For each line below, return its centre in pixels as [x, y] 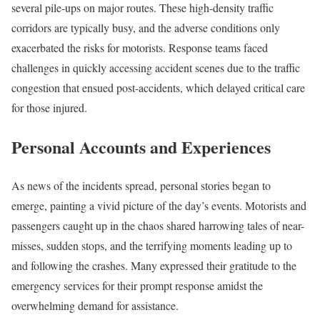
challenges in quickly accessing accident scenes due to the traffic [156, 67]
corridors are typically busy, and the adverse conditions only [146, 27]
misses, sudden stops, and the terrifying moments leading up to [152, 246]
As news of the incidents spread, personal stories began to [141, 186]
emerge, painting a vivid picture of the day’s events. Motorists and [159, 206]
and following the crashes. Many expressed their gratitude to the [154, 266]
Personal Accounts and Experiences [141, 146]
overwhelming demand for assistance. [95, 306]
